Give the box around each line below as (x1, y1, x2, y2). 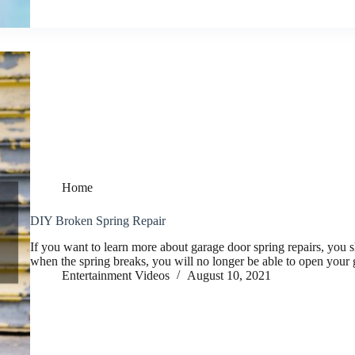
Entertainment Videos (62, 269, 170, 283)
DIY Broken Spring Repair (30, 214, 166, 228)
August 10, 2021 (187, 269, 271, 283)
